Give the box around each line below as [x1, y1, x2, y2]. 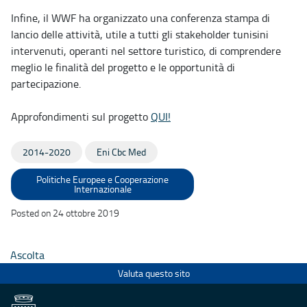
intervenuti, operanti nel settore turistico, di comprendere [11, 42, 281, 58]
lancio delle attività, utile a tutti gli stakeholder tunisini [11, 26, 269, 42]
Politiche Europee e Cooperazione [36, 172, 169, 186]
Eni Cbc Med [97, 145, 146, 158]
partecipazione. [11, 75, 81, 91]
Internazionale [73, 182, 132, 195]
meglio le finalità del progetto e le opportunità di [11, 59, 235, 75]
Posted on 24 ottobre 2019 [11, 206, 119, 219]
